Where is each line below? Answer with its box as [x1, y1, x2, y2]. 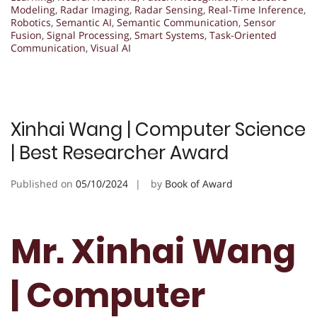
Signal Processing [47, 28, 129, 42]
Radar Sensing [134, 3, 203, 17]
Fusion [11, 28, 42, 42]
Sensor [243, 16, 276, 30]
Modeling [11, 3, 55, 17]
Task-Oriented [209, 28, 277, 42]
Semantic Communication [117, 16, 238, 30]
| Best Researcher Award [11, 140, 229, 166]
